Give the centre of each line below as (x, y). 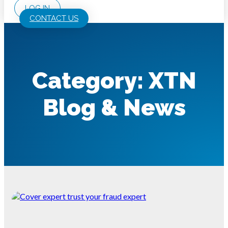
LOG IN (37, 8)
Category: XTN (114, 81)
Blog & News (114, 108)
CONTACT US (54, 18)
